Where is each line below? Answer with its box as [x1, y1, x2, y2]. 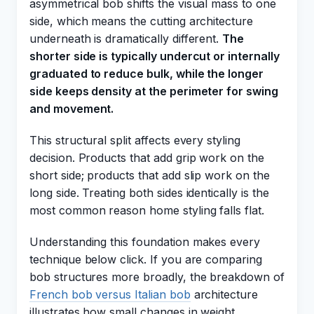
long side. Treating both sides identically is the [29, 186, 269, 200]
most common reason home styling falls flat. [29, 203, 264, 217]
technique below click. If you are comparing [29, 252, 262, 266]
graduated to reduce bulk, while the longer [29, 67, 264, 81]
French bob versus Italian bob [29, 287, 191, 301]
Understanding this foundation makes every [29, 235, 261, 249]
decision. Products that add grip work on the [29, 151, 264, 165]
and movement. [29, 102, 114, 116]
